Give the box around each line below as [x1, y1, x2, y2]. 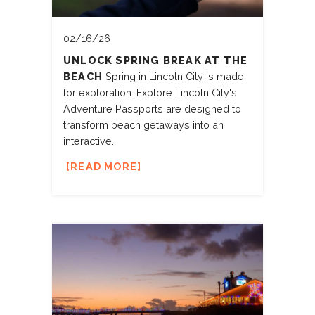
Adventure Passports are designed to [63, 102, 241, 115]
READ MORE [70, 160, 138, 172]
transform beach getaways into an [63, 118, 224, 131]
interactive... [63, 134, 118, 147]
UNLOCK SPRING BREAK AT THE [63, 53, 248, 66]
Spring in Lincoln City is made [103, 70, 244, 82]
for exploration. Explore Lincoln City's [63, 86, 237, 98]
